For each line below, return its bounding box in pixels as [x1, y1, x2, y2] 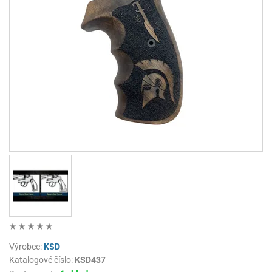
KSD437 [75, 255, 106, 265]
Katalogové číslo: [9, 255, 75, 265]
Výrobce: [9, 242, 44, 252]
